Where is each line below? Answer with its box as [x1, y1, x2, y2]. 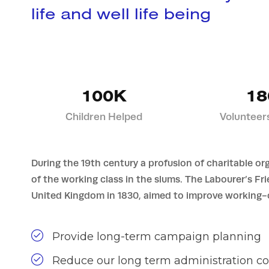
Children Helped [65, 110, 142, 122]
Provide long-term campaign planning [52, 229, 261, 243]
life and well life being [31, 2, 211, 23]
